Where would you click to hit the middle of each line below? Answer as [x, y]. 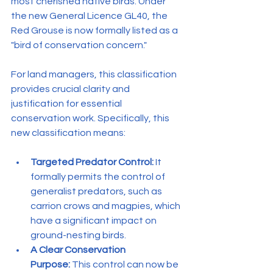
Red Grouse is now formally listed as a [95, 30]
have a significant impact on [94, 220]
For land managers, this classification [95, 74]
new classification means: [68, 133]
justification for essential [67, 103]
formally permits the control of [99, 176]
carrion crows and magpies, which [106, 206]
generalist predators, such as [97, 191]
